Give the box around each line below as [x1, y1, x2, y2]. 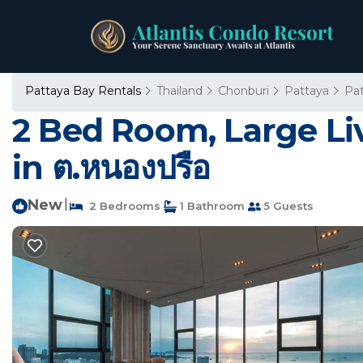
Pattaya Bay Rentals [25, 83, 144, 98]
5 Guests [261, 199, 314, 212]
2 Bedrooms [83, 199, 160, 212]
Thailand [156, 83, 203, 98]
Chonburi [218, 83, 269, 98]
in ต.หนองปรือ [12, 147, 211, 187]
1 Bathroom [177, 199, 245, 212]
